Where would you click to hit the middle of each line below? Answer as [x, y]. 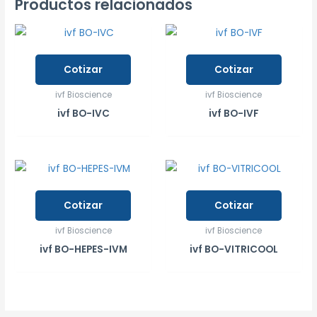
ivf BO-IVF [234, 113]
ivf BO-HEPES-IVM [83, 249]
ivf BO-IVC [83, 113]
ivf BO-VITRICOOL [234, 249]
